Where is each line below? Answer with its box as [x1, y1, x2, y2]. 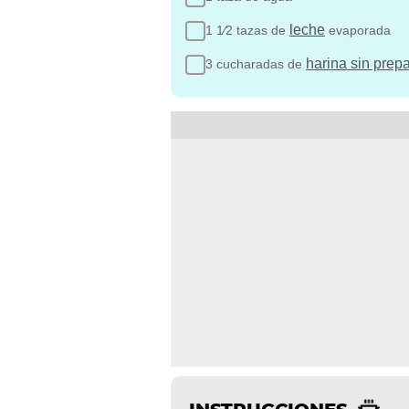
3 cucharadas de [205, 56, 306, 71]
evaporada [325, 22, 391, 37]
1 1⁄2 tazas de [205, 22, 289, 37]
